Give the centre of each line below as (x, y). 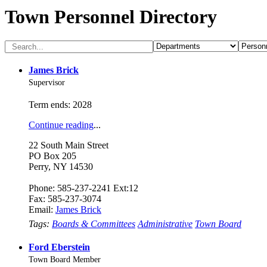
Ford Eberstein (59, 247)
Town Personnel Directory (111, 17)
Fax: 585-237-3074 (65, 198)
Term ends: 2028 (60, 104)
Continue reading (61, 125)
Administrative (165, 223)
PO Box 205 (52, 156)
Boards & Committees (94, 223)
